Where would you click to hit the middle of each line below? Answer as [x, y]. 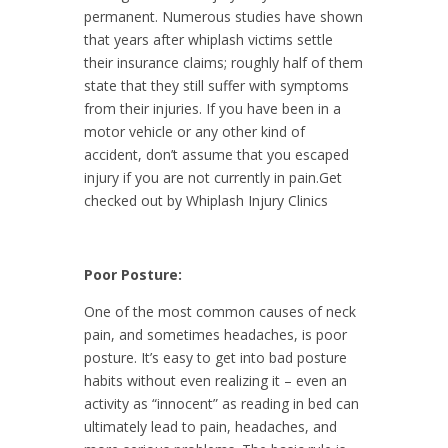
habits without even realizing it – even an [215, 380]
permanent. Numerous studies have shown [223, 16]
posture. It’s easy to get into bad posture [215, 357]
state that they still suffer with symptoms [216, 85]
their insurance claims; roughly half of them [223, 62]
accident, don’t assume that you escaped [216, 154]
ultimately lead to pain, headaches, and [210, 426]
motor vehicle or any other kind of [194, 131]
